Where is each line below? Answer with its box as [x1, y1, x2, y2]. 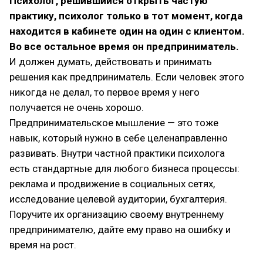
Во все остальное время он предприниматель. [9, 41, 239, 52]
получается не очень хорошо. [9, 102, 144, 113]
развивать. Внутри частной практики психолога [9, 147, 225, 159]
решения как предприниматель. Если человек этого [9, 71, 244, 83]
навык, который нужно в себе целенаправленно [9, 132, 228, 144]
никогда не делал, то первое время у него [9, 86, 200, 98]
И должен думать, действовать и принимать [9, 56, 212, 68]
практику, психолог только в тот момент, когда [9, 10, 242, 22]
